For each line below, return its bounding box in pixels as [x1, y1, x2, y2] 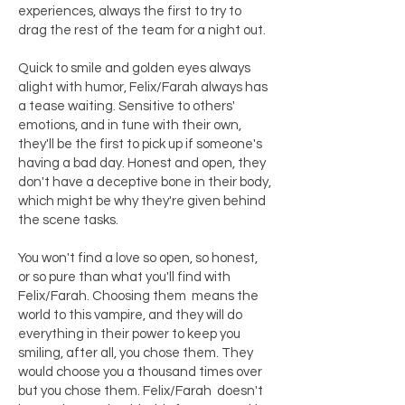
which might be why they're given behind [18, 194, 266, 208]
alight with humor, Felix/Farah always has [18, 80, 268, 94]
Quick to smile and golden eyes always [18, 61, 250, 75]
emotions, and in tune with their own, [18, 118, 241, 132]
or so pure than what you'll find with [18, 270, 231, 284]
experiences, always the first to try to [18, 5, 241, 18]
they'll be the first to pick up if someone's [18, 137, 262, 151]
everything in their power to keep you [18, 327, 240, 341]
